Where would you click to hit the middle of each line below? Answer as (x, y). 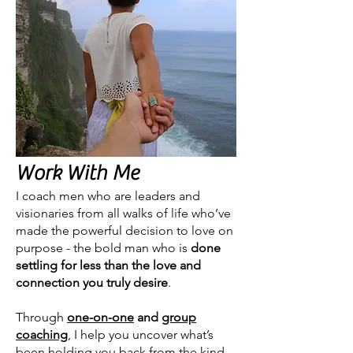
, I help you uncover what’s (141, 334)
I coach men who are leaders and (108, 196)
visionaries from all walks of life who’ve (123, 213)
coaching (42, 334)
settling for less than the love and (108, 265)
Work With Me (77, 173)
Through (41, 317)
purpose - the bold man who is (103, 248)
